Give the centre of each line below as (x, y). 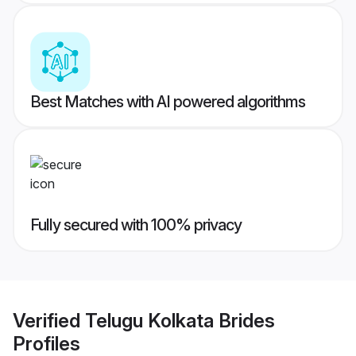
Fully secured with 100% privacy (136, 225)
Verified (49, 320)
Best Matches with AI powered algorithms (168, 102)
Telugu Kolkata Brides (180, 320)
